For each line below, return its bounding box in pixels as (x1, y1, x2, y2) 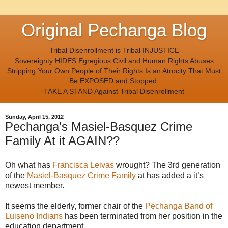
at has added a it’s (136, 171, 204, 180)
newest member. (5, 181, 64, 190)
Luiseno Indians (5, 212, 63, 221)
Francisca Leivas (52, 161, 114, 170)
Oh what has (5, 161, 52, 170)
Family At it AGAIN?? (5, 134, 120, 148)
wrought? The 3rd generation (114, 161, 220, 170)
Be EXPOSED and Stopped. (69, 77, 159, 85)
